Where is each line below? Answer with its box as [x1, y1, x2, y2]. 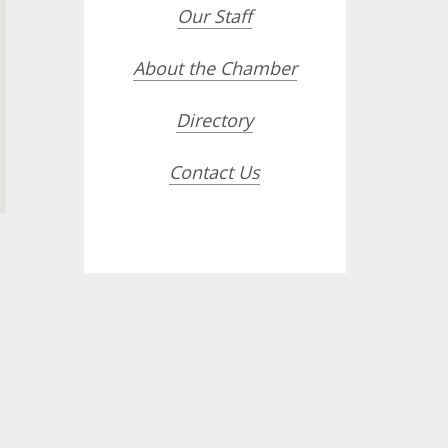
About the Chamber [132, 56, 297, 80]
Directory [176, 108, 254, 132]
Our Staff [177, 4, 253, 28]
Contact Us [169, 160, 261, 184]
